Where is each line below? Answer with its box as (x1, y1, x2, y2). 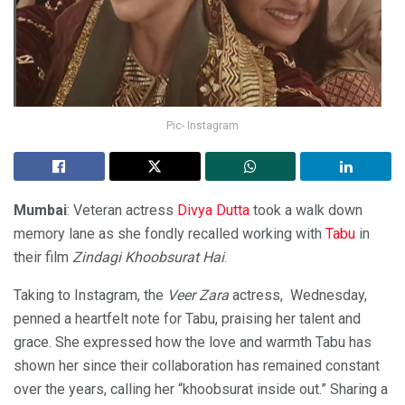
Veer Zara (167, 286, 229, 304)
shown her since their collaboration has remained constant (14, 356, 380, 374)
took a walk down (250, 201, 363, 219)
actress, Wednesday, (229, 286, 367, 304)
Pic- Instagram (166, 118, 239, 132)
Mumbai (14, 201, 67, 219)
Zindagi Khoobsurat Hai (72, 248, 224, 266)
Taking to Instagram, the (14, 286, 167, 304)
